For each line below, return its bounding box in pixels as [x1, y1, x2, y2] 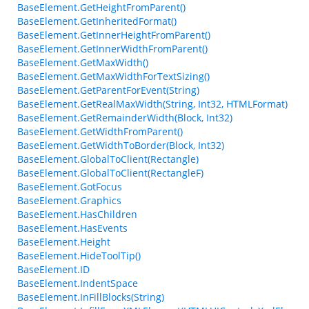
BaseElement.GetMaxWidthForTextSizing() [17, 70, 210, 83]
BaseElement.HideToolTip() [17, 249, 141, 262]
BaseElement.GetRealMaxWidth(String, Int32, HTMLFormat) [17, 97, 288, 110]
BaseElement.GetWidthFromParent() [17, 125, 183, 138]
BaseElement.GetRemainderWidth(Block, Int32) [17, 111, 232, 124]
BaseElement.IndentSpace [17, 277, 138, 290]
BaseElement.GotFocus [17, 180, 122, 193]
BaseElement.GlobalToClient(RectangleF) [17, 166, 203, 179]
